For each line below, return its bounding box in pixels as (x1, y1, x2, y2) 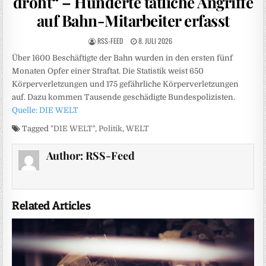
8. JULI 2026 (136, 36, 172, 46)
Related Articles (12, 198, 91, 213)
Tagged (20, 124, 51, 133)
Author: (46, 148, 85, 163)
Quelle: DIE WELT (12, 106, 79, 115)
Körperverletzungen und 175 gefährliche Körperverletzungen (12, 80, 239, 88)
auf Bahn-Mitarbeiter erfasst (36, 10, 230, 31)
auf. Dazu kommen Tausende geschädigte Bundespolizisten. (12, 93, 236, 102)
